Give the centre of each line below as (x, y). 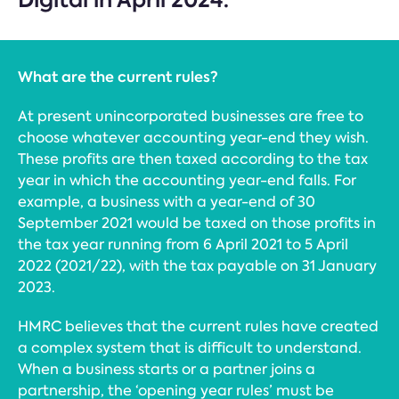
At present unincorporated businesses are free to (191, 116)
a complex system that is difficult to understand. (190, 348)
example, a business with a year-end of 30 (167, 202)
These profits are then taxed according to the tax (193, 159)
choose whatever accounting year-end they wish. (193, 138)
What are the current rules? (118, 77)
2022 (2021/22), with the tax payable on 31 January (197, 266)
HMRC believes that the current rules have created (198, 326)
